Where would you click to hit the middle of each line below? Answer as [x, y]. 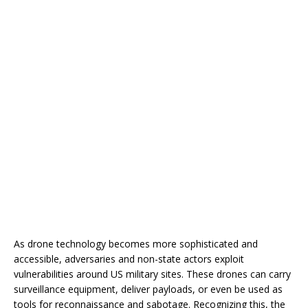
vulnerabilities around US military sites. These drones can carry [152, 274]
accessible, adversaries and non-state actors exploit [129, 259]
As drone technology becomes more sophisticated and [136, 244]
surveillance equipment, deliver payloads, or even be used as [148, 289]
